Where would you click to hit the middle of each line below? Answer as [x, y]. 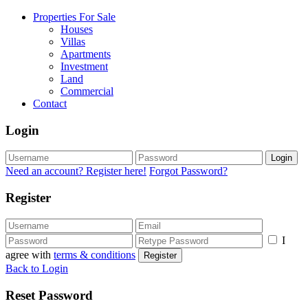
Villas [73, 42]
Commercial [87, 91]
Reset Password [49, 295]
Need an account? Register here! [76, 171]
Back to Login [37, 268]
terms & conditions [95, 254]
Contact [50, 103]
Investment [84, 66]
